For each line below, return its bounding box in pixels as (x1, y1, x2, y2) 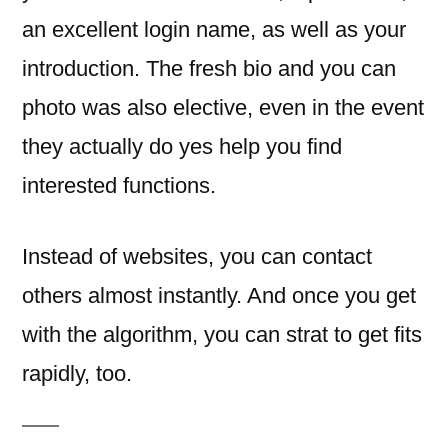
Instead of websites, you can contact (22, 244, 372, 269)
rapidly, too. (22, 361, 132, 386)
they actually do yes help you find (22, 134, 342, 159)
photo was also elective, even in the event (22, 95, 424, 120)
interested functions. (22, 173, 216, 198)
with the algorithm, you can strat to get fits (22, 322, 422, 347)
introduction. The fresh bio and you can (22, 56, 396, 81)
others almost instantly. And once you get (22, 283, 416, 308)
